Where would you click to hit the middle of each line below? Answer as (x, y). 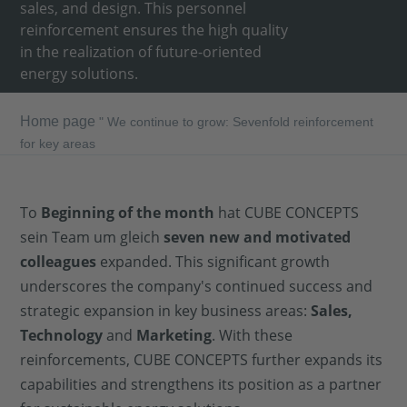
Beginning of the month (128, 213)
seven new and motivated (258, 237)
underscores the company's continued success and (197, 286)
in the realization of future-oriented (141, 52)
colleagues (59, 262)
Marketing (173, 335)
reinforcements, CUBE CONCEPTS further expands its (202, 360)
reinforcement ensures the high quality (154, 30)
